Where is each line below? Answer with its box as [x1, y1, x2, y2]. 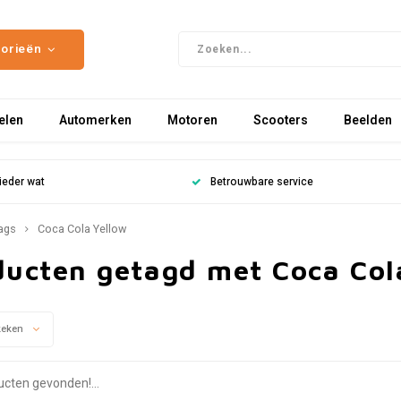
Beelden [344, 110, 392, 130]
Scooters [253, 110, 308, 130]
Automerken [59, 110, 132, 130]
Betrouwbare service [209, 174, 313, 190]
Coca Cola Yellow [38, 221, 126, 237]
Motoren [167, 110, 218, 130]
